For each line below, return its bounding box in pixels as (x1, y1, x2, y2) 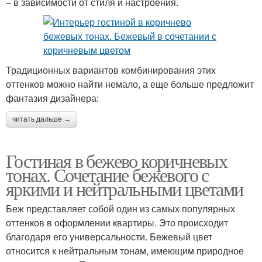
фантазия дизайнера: (6, 91, 99, 105)
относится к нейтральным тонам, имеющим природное (6, 243, 244, 257)
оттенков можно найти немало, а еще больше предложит (6, 77, 254, 91)
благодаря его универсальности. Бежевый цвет (6, 229, 212, 243)
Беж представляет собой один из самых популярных (6, 201, 235, 215)
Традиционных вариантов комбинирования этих (6, 63, 216, 77)
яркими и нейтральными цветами (6, 175, 243, 201)
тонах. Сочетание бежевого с (6, 161, 209, 187)
